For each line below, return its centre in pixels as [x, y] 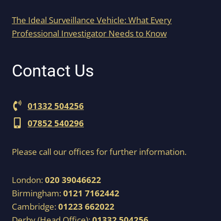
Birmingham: [37, 193]
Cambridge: [35, 207]
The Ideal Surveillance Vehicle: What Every [92, 20]
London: [28, 180]
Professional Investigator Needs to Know [89, 34]
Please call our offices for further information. [99, 152]
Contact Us [53, 71]
